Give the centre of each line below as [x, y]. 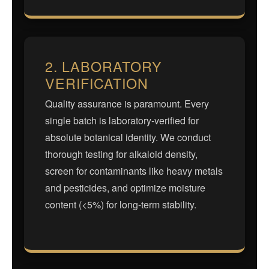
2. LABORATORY [104, 66]
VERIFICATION [97, 83]
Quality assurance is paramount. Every [127, 104]
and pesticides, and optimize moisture [125, 188]
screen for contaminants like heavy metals [134, 171]
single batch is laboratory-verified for [122, 121]
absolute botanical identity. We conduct [128, 138]
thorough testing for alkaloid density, [121, 154]
